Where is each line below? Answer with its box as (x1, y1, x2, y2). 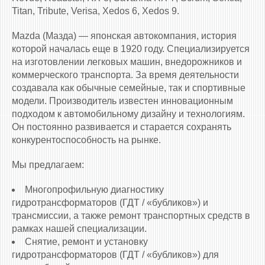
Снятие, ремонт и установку (25, 237, 148, 247)
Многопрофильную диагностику (25, 185, 164, 195)
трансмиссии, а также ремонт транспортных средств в (12, 211, 250, 221)
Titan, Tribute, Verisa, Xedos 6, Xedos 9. (12, 6, 179, 17)
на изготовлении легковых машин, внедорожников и (12, 57, 242, 67)
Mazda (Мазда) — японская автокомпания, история (12, 31, 237, 41)
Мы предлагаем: (12, 160, 84, 170)
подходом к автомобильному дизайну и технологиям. (12, 109, 245, 119)
